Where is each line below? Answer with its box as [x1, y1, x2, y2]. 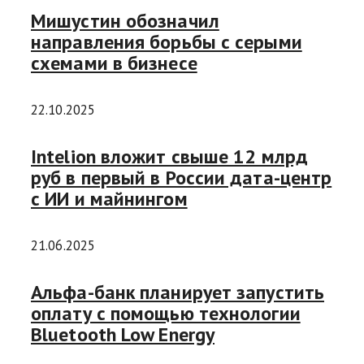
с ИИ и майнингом [31, 185, 188, 211]
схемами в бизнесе [31, 50, 197, 76]
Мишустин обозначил [31, 7, 219, 33]
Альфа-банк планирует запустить [31, 279, 324, 305]
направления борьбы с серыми [31, 28, 302, 54]
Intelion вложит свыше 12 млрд [31, 143, 308, 169]
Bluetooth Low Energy [31, 321, 214, 347]
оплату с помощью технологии [31, 300, 301, 326]
